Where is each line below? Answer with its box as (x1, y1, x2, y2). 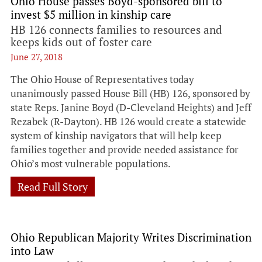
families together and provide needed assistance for (11, 143, 239, 156)
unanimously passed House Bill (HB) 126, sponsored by (11, 87, 250, 100)
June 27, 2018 (11, 51, 63, 63)
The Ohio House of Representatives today (11, 73, 194, 86)
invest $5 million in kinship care (11, 7, 171, 22)
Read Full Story (18, 180, 88, 194)
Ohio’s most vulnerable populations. (11, 157, 173, 170)
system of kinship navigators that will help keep (11, 129, 222, 142)
